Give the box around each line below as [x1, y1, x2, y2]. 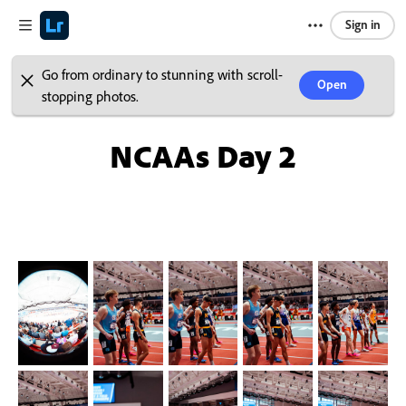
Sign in [344, 16, 381, 32]
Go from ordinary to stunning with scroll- [42, 65, 283, 83]
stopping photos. [42, 87, 139, 105]
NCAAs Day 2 [110, 135, 296, 176]
